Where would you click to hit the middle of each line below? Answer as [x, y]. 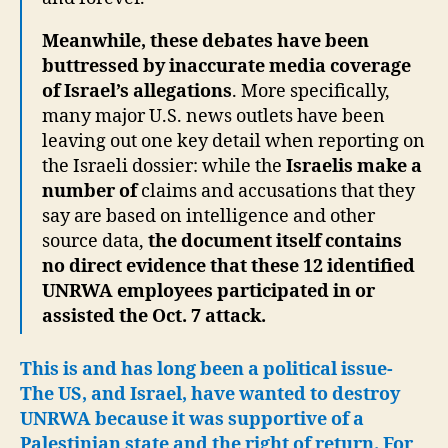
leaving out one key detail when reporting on [233, 141]
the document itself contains [275, 241]
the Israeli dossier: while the [164, 166]
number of [89, 191]
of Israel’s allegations [137, 91]
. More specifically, [311, 91]
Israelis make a [354, 166]
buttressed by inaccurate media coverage [226, 66]
